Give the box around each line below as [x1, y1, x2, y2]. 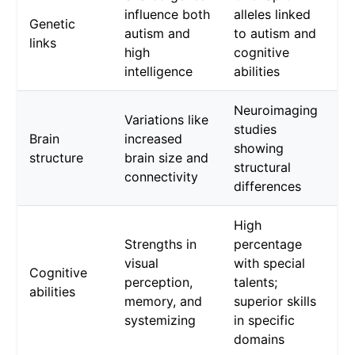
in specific [234, 311, 296, 328]
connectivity [124, 168, 199, 185]
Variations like [124, 111, 209, 128]
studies [234, 120, 277, 137]
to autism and [234, 25, 317, 41]
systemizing [124, 311, 197, 328]
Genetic [29, 15, 76, 32]
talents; [234, 273, 278, 290]
